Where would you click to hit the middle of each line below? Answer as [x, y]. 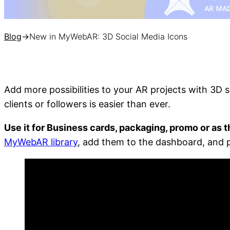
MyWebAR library [41, 142]
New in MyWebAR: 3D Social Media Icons [108, 36]
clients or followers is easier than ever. [89, 104]
